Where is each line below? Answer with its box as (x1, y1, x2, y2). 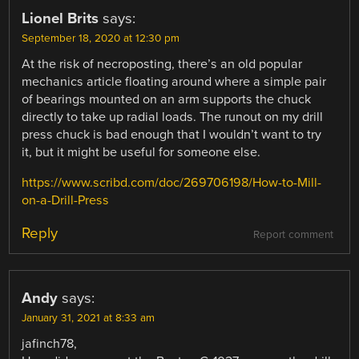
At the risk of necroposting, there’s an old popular (22, 56, 303, 73)
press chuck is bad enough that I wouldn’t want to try (22, 127, 322, 143)
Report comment (252, 228, 333, 242)
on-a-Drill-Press (22, 192, 110, 209)
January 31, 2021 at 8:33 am (22, 312, 155, 325)
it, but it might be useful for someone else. (22, 144, 261, 161)
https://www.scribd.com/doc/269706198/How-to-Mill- (22, 175, 322, 192)
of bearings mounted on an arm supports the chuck (22, 91, 312, 108)
